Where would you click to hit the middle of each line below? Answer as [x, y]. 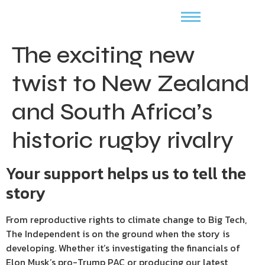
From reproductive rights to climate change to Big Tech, [126, 219]
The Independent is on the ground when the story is [118, 234]
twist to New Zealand [131, 83]
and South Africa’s [112, 112]
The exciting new [104, 55]
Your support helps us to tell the [126, 173]
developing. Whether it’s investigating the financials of [123, 248]
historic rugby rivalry [123, 140]
